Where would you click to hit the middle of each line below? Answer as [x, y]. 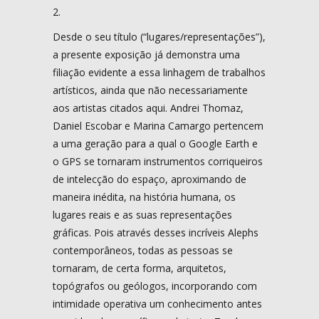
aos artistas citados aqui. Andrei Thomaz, [148, 108]
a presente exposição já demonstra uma [146, 54]
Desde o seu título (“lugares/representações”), [159, 36]
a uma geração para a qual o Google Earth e [155, 143]
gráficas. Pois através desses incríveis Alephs [156, 232]
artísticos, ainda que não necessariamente [150, 90]
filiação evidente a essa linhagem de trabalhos [159, 72]
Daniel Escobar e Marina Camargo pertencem [158, 125]
